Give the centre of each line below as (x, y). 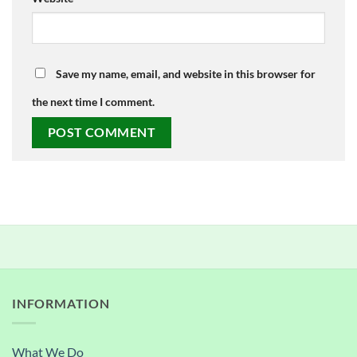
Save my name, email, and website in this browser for (186, 74)
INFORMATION (61, 304)
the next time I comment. (93, 102)
